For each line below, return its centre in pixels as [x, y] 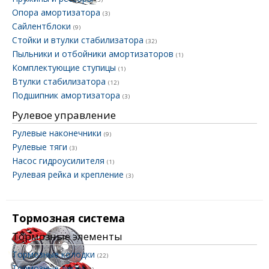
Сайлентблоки [43, 26]
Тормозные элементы [67, 237]
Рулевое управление [64, 115]
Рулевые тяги [41, 147]
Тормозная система [68, 218]
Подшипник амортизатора [67, 95]
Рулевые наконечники [58, 133]
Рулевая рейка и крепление [69, 175]
